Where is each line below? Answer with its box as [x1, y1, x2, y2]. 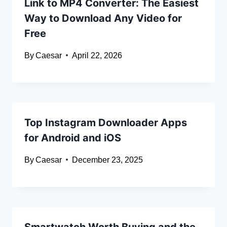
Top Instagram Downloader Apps [24, 116, 187, 129]
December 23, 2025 [72, 155, 143, 164]
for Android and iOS [24, 131, 121, 144]
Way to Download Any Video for [24, 12, 182, 24]
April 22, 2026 [72, 51, 123, 60]
